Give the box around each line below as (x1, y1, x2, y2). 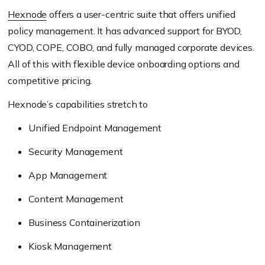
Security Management (28, 146, 123, 158)
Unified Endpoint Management (28, 122, 162, 134)
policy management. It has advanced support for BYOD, (8, 25, 243, 37)
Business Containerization (28, 216, 140, 229)
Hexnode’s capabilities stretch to (8, 98, 148, 111)
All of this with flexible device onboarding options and (8, 58, 240, 70)
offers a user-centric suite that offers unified (47, 8, 235, 21)
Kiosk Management (28, 240, 112, 253)
